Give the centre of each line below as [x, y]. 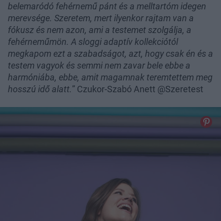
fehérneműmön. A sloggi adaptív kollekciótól [93, 42]
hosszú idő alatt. [40, 89]
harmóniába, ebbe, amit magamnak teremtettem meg [110, 77]
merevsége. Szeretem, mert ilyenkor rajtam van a [101, 18]
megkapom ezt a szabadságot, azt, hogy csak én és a [110, 54]
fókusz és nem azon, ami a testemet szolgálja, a [100, 30]
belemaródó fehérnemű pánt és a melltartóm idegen [107, 6]
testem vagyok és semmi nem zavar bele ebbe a [99, 66]
